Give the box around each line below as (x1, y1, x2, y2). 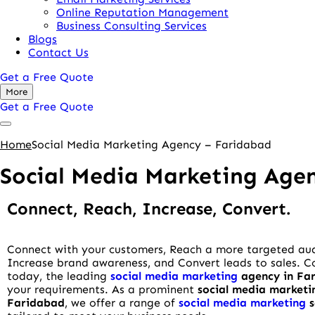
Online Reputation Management (56, 6, 229, 19)
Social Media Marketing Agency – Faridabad (32, 138, 271, 151)
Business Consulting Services (56, 19, 207, 32)
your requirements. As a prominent (7, 283, 198, 297)
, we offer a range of (65, 296, 179, 310)
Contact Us (28, 46, 89, 59)
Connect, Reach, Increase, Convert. (7, 198, 290, 219)
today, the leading (7, 269, 110, 283)
